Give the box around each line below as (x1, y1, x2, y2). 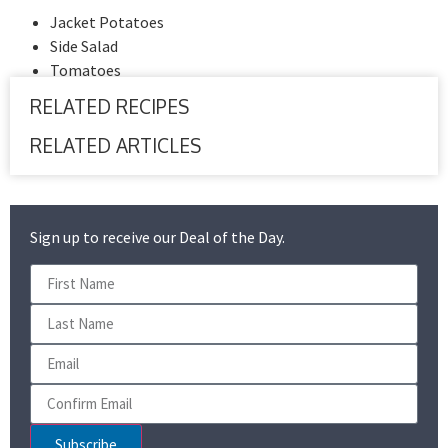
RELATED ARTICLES (30, 133, 201, 158)
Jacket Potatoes (50, 12, 164, 33)
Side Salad (50, 36, 118, 57)
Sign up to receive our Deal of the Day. (30, 227, 285, 248)
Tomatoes (50, 60, 121, 81)
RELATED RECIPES (30, 94, 189, 119)
